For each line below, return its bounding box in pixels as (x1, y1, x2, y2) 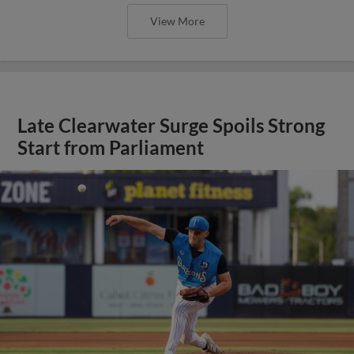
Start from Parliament (17, 136, 205, 159)
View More (149, 13, 205, 28)
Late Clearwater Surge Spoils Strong (17, 114, 326, 137)
